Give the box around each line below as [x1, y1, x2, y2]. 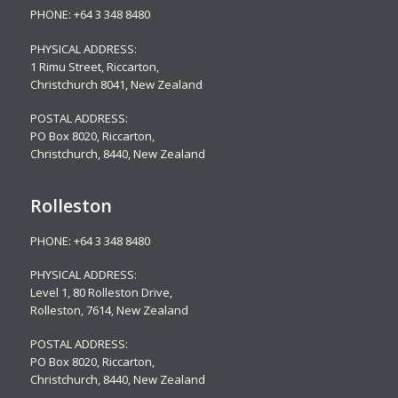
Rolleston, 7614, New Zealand [29, 302, 188, 319]
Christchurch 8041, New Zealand [29, 76, 203, 92]
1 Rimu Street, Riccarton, [29, 58, 159, 75]
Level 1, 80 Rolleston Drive [29, 284, 170, 301]
